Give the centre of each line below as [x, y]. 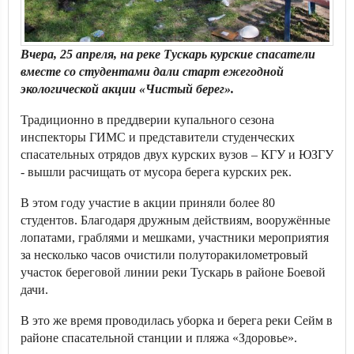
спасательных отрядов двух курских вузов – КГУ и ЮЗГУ [177, 154]
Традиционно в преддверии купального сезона [147, 120]
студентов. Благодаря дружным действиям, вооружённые [175, 220]
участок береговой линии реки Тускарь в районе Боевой [173, 272]
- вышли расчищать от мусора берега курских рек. [156, 172]
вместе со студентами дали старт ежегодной [152, 72]
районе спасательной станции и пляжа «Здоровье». [159, 338]
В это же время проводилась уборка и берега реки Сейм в [177, 320]
